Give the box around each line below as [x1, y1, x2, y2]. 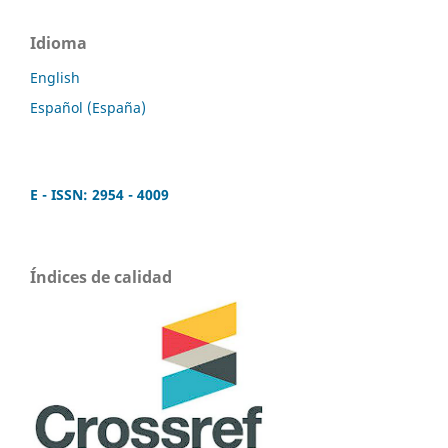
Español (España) [30, 97, 146, 117]
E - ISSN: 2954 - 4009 [30, 184, 169, 204]
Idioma [30, 31, 87, 54]
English [30, 67, 80, 87]
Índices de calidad [30, 265, 172, 288]
